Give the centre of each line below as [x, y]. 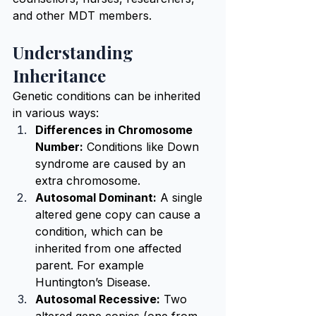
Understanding [75, 52]
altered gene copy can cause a [120, 214]
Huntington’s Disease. [93, 282]
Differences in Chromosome [115, 130]
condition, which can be [101, 231]
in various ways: [56, 113]
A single [181, 197]
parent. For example [91, 265]
